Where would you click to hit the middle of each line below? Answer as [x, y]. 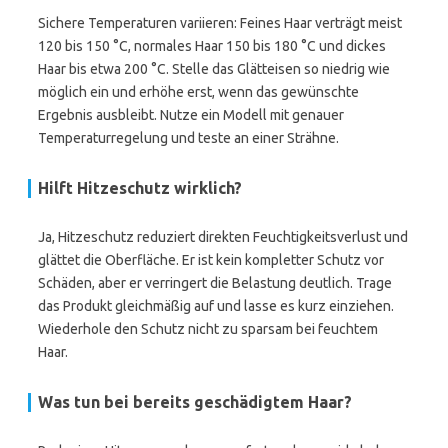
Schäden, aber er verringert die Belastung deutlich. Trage [215, 283]
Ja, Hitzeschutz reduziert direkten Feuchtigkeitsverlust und [223, 237]
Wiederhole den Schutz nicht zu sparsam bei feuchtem [208, 329]
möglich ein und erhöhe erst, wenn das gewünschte [198, 92]
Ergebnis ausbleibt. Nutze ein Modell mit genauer [191, 115]
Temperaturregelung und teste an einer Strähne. [188, 138]
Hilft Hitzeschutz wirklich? [140, 188]
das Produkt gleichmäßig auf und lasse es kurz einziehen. [216, 306]
